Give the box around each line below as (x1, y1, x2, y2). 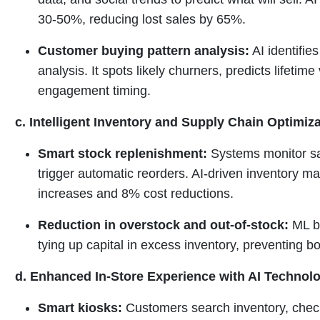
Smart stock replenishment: (38, 146, 207, 161)
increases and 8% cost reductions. (38, 186, 234, 201)
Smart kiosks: (38, 300, 122, 315)
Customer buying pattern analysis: (38, 43, 249, 58)
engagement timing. (38, 83, 151, 98)
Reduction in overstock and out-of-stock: (38, 217, 289, 232)
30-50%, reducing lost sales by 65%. (38, 11, 246, 26)
